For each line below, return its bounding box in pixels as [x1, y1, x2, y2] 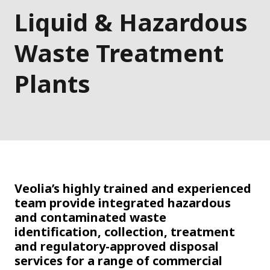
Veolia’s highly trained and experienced [14, 180, 251, 196]
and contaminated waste [14, 209, 166, 225]
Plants [14, 66, 90, 100]
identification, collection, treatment [14, 223, 235, 240]
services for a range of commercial [14, 252, 222, 269]
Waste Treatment [14, 36, 224, 69]
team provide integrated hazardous [14, 194, 231, 211]
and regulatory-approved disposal [14, 237, 219, 254]
